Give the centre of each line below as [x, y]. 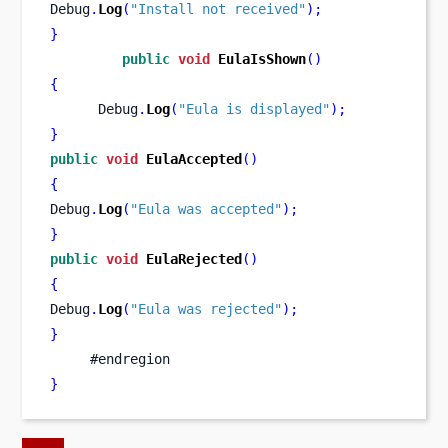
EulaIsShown [262, 59]
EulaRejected [194, 259]
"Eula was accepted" [206, 209]
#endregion [110, 359]
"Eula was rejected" [206, 309]
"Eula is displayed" [254, 109]
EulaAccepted [194, 159]
